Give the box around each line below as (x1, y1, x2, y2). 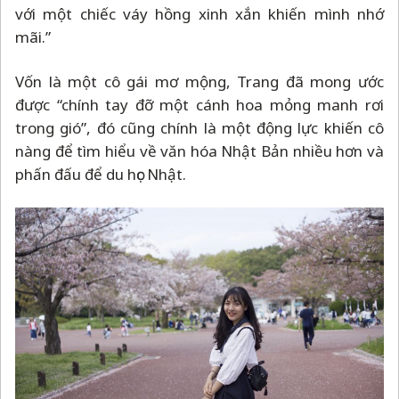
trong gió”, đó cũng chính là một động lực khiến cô (15, 118, 384, 139)
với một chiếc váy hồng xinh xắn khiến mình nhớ (15, 4, 384, 25)
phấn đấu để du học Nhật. (15, 164, 190, 185)
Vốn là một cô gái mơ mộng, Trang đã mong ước (15, 71, 384, 93)
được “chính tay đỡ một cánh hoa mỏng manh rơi (15, 94, 384, 116)
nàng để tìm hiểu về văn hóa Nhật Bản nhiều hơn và (15, 141, 384, 162)
